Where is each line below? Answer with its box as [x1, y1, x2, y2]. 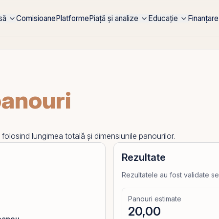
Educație [148, 14, 178, 23]
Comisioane [16, 14, 56, 23]
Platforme [55, 14, 89, 23]
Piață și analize [88, 14, 138, 23]
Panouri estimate [128, 195, 181, 203]
